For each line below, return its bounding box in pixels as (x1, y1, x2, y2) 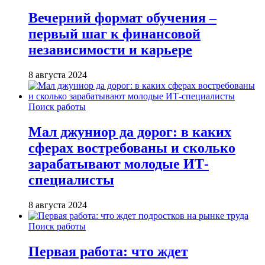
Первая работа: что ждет (28, 244, 188, 260)
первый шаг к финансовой (28, 26, 201, 42)
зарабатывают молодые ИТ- (28, 156, 209, 172)
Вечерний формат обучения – (28, 10, 216, 26)
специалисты (28, 172, 114, 188)
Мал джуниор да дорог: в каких (28, 124, 231, 140)
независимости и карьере (28, 42, 192, 58)
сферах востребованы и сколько (28, 140, 235, 156)
